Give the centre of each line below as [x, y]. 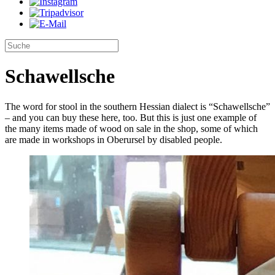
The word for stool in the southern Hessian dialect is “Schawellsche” [137, 106]
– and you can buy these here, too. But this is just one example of [131, 117]
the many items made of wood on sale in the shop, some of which [131, 128]
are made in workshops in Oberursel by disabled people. [114, 139]
